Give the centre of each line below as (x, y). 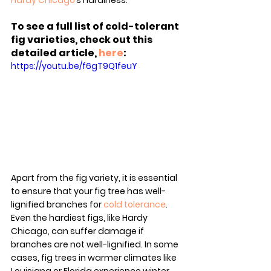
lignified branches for (57, 205)
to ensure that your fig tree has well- (88, 191)
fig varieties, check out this (83, 40)
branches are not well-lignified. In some (96, 245)
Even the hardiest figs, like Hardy (80, 218)
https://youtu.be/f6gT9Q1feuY (74, 66)
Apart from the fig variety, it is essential (95, 178)
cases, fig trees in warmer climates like (95, 258)
